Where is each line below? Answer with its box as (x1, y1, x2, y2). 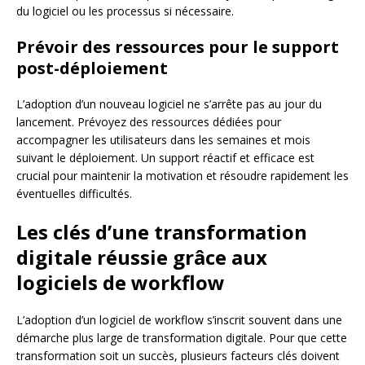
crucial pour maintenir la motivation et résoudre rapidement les (16, 167, 349, 183)
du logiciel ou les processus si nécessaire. (16, 2, 234, 19)
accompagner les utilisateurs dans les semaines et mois (16, 131, 310, 147)
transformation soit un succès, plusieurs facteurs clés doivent (16, 347, 340, 363)
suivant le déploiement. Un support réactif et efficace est (16, 149, 314, 165)
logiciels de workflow (16, 268, 225, 296)
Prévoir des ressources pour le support (16, 35, 339, 58)
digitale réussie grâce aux (16, 243, 267, 270)
